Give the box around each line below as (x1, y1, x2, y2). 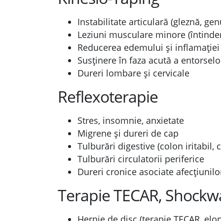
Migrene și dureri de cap (77, 127, 179, 139)
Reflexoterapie (58, 86, 158, 107)
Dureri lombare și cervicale (77, 67, 189, 79)
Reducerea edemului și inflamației (77, 41, 220, 53)
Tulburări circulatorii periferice (77, 153, 204, 165)
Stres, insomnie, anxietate (77, 114, 184, 126)
